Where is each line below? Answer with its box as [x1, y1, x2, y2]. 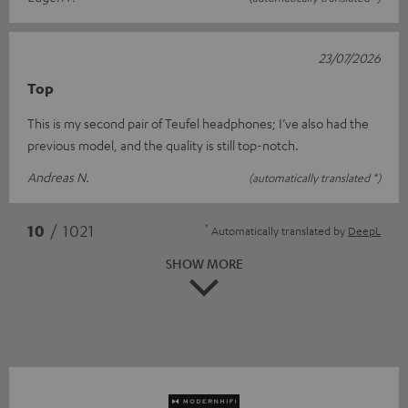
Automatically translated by [209, 223, 348, 239]
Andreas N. [27, 168, 89, 186]
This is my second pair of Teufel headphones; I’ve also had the [27, 115, 369, 132]
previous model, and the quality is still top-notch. [27, 137, 299, 154]
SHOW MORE [165, 255, 243, 272]
